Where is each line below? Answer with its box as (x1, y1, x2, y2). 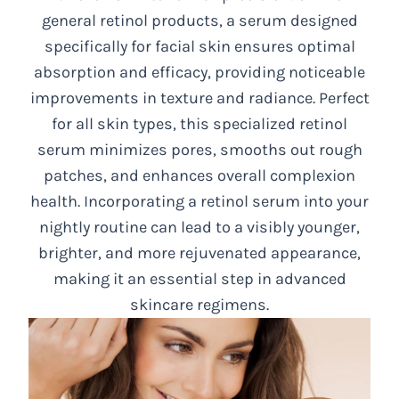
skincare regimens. (130, 295, 269, 315)
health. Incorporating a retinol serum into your (30, 191, 369, 212)
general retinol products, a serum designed (41, 11, 358, 31)
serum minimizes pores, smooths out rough (37, 140, 362, 160)
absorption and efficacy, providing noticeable (34, 62, 365, 83)
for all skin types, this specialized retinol (52, 114, 347, 134)
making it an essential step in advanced (53, 269, 346, 289)
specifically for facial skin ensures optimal (44, 37, 355, 57)
